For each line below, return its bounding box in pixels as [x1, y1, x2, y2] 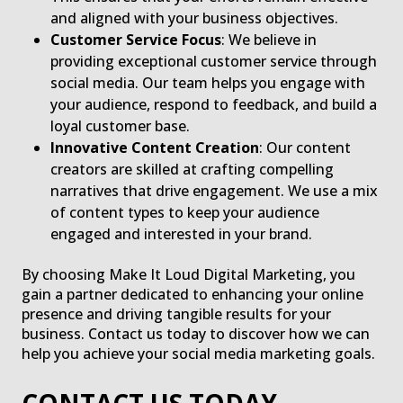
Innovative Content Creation [50, 138, 259, 158]
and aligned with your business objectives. [50, 8, 338, 29]
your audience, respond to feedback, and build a [50, 94, 377, 115]
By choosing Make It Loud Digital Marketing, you [22, 264, 355, 285]
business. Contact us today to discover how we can [22, 324, 370, 345]
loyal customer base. [50, 116, 190, 137]
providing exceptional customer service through [50, 51, 377, 72]
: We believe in [221, 30, 317, 50]
